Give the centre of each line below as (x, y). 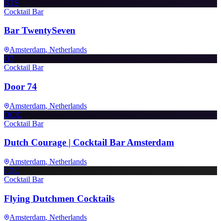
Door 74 (20, 86)
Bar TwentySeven (40, 31)
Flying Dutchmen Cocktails (59, 198)
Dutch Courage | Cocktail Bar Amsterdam (89, 143)
